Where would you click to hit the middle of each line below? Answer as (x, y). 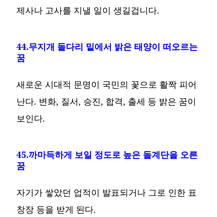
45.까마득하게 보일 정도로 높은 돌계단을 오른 (107, 155)
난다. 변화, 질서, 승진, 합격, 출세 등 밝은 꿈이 (107, 101)
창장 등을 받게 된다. (56, 209)
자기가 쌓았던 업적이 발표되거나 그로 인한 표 (107, 193)
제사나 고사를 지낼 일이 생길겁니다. (88, 10)
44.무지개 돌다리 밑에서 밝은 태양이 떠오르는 (107, 47)
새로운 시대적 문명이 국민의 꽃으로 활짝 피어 (107, 85)
